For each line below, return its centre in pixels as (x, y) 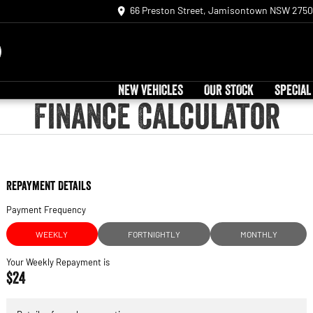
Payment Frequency (46, 209)
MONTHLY (259, 234)
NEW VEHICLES (151, 90)
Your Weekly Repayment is (58, 262)
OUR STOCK (229, 90)
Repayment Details (48, 185)
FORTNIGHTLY (154, 234)
